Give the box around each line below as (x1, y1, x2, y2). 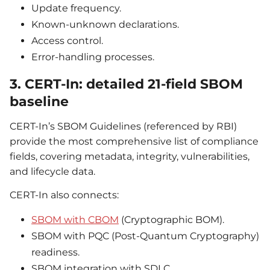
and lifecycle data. (10, 165, 95, 177)
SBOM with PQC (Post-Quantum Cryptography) (31, 230, 259, 242)
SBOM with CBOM (31, 213, 119, 225)
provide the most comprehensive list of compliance (10, 135, 259, 147)
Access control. (31, 35, 103, 47)
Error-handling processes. (31, 51, 154, 63)
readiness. (31, 246, 80, 258)
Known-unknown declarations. (31, 19, 179, 31)
